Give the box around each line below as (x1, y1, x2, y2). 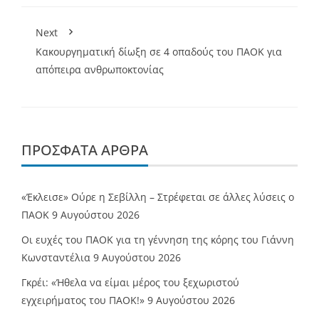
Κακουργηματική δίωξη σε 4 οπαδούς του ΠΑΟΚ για (36, 45, 282, 59)
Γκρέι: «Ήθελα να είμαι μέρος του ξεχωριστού (21, 276, 239, 290)
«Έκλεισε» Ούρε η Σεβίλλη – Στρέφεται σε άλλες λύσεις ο (21, 190, 294, 204)
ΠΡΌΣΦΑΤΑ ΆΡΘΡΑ (21, 140, 148, 160)
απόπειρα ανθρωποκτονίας (36, 63, 164, 77)
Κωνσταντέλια (21, 251, 90, 265)
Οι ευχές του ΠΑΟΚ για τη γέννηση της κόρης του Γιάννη (21, 233, 294, 247)
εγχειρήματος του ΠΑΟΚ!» (21, 293, 145, 308)
